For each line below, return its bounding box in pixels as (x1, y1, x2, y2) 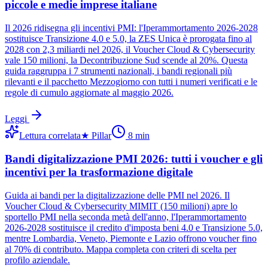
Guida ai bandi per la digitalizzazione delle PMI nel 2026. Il (5, 190, 230, 200)
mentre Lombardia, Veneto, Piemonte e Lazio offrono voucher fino (5, 233, 257, 243)
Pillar (92, 130, 111, 141)
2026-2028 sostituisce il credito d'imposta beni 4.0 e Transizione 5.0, (5, 222, 263, 233)
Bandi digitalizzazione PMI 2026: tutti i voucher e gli (5, 152, 263, 165)
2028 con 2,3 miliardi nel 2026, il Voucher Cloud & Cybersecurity (5, 44, 255, 55)
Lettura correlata (19, 130, 81, 141)
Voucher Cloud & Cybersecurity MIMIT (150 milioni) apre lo (5, 200, 237, 211)
